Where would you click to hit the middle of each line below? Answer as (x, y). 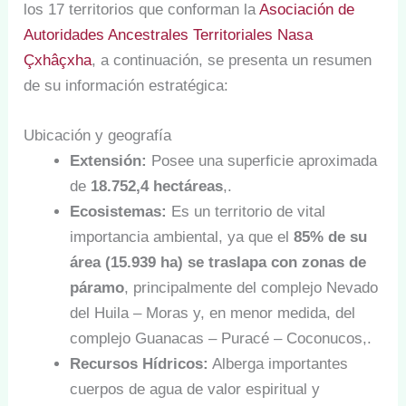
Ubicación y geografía (98, 136)
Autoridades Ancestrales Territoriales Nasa (169, 35)
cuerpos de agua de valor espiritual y (195, 390)
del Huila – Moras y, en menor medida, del (213, 314)
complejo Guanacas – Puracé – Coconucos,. (221, 339)
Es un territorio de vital (246, 212)
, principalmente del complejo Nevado (251, 288)
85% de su (331, 237)
